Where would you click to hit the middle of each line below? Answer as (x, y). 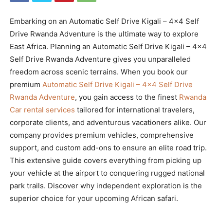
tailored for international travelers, (135, 109)
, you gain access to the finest (127, 97)
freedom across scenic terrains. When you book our (99, 72)
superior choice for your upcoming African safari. (94, 198)
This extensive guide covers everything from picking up (106, 160)
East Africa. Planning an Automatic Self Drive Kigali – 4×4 (108, 46)
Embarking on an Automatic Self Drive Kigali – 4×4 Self (104, 21)
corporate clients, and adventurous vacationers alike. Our (108, 122)
